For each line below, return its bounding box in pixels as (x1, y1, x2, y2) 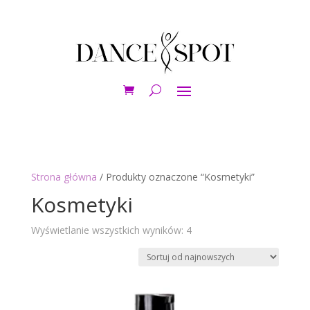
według (190, 239, 224, 253)
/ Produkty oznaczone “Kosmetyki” (96, 170, 255, 184)
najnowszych (190, 255, 249, 268)
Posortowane (190, 223, 252, 237)
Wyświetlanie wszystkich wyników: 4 (30, 224, 192, 237)
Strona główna (30, 170, 97, 184)
